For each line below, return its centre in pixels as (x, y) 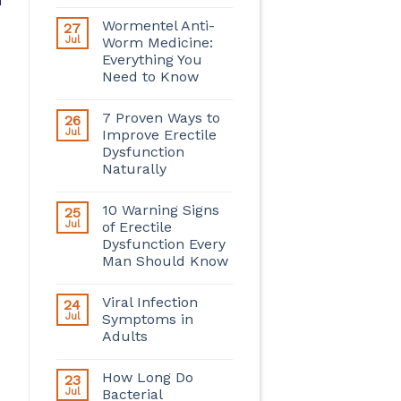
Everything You (152, 59)
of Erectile (137, 226)
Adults (124, 336)
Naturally (134, 168)
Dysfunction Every (163, 243)
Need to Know (150, 76)
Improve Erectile (159, 134)
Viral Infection (149, 302)
